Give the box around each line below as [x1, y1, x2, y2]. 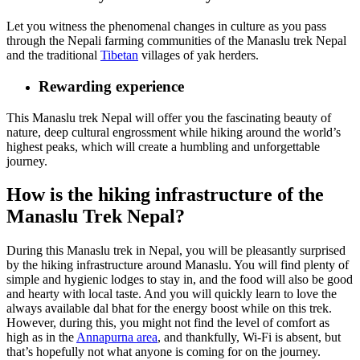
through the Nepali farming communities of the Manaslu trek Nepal [6, 34, 346, 48]
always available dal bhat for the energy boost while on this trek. [6, 301, 332, 316]
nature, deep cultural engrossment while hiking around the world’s [6, 125, 341, 139]
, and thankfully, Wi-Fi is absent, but [157, 330, 341, 345]
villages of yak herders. [138, 48, 259, 63]
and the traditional [6, 48, 100, 63]
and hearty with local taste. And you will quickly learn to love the [6, 287, 337, 301]
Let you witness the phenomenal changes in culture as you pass [6, 19, 326, 34]
